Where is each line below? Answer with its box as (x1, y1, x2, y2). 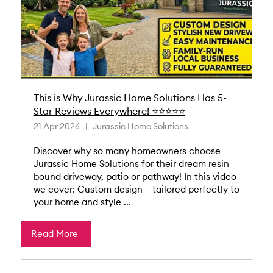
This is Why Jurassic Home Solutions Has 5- (33, 91, 227, 104)
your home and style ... (33, 196, 131, 208)
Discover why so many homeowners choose (33, 145, 221, 157)
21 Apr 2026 (33, 121, 80, 132)
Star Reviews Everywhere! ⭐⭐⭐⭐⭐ (33, 105, 185, 118)
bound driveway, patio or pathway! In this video (33, 171, 236, 183)
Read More (30, 228, 78, 240)
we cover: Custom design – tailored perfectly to (33, 183, 239, 196)
